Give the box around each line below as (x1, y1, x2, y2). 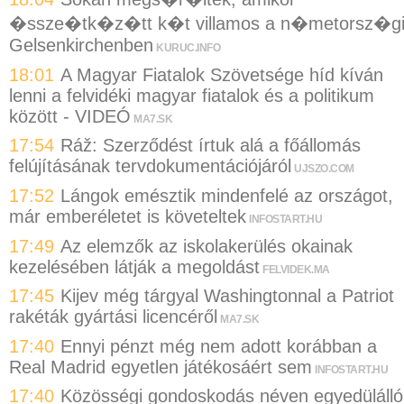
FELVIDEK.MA (262, 262, 330, 276)
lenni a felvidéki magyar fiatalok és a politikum (9, 85, 374, 106)
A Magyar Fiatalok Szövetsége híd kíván (60, 64, 383, 85)
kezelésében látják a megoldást (9, 256, 260, 277)
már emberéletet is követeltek (9, 206, 246, 226)
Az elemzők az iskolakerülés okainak (60, 235, 353, 256)
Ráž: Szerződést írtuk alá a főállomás (60, 135, 361, 156)
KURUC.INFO (156, 41, 220, 55)
